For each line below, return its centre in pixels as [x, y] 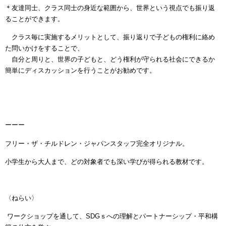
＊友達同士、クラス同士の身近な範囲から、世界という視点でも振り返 [110, 8]
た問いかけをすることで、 [44, 48]
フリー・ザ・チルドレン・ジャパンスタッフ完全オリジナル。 [97, 143]
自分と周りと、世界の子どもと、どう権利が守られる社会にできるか [110, 60]
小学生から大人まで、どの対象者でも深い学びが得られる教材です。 [107, 161]
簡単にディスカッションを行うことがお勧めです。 [80, 71]
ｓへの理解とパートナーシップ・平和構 [159, 216]
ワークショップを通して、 [46, 216]
